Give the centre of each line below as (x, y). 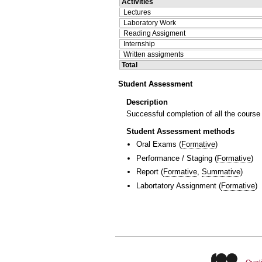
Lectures (137, 12)
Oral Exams (156, 144)
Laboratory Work (150, 23)
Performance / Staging (174, 158)
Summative (221, 172)
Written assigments (154, 54)
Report (147, 172)
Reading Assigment (154, 33)
